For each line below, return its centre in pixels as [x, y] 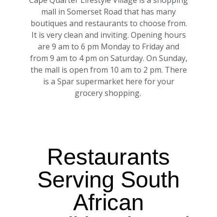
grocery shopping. [108, 93]
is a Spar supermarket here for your [108, 82]
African [108, 202]
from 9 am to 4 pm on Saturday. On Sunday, [108, 58]
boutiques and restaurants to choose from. [108, 23]
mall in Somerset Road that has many [108, 12]
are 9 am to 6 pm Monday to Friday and [108, 47]
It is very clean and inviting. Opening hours [108, 35]
